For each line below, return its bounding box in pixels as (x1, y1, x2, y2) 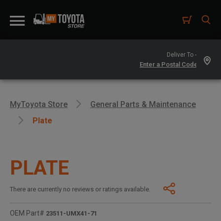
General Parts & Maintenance (90, 100, 196, 109)
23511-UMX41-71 (44, 210, 97, 218)
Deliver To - (167, 51, 198, 58)
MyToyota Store (10, 100, 68, 109)
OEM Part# (10, 209, 44, 218)
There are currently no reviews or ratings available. (10, 185, 150, 193)
